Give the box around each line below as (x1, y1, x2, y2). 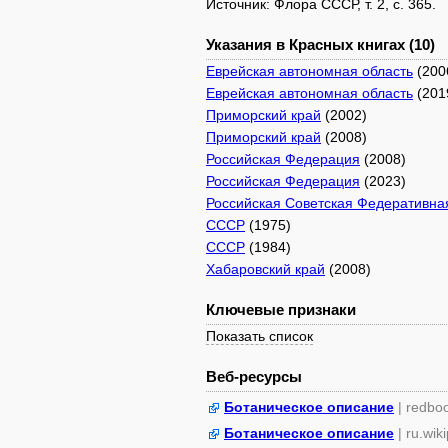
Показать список (206, 328, 313, 344)
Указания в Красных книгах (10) (206, 36, 435, 53)
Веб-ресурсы (206, 368, 302, 385)
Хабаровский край (206, 261, 325, 277)
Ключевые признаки (206, 301, 356, 318)
